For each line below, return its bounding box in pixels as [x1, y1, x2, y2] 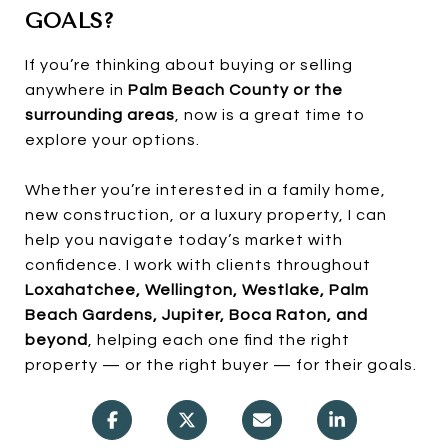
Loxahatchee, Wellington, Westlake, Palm [25, 281, 369, 298]
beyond [25, 331, 88, 348]
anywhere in [25, 81, 128, 98]
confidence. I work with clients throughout [25, 256, 371, 273]
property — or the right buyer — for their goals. [25, 356, 417, 373]
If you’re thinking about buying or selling [25, 56, 353, 73]
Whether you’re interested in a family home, [25, 181, 386, 198]
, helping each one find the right [88, 331, 350, 348]
